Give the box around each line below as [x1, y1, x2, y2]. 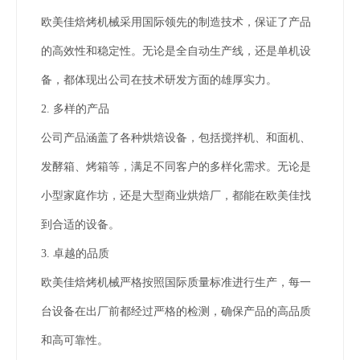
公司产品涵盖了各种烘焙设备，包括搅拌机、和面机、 [41, 132, 311, 144]
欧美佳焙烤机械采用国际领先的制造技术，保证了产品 [41, 16, 311, 28]
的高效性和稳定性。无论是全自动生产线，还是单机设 [41, 45, 311, 57]
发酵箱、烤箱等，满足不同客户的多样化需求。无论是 [41, 161, 311, 173]
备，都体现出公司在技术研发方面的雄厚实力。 [41, 74, 290, 86]
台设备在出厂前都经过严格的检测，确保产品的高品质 [41, 305, 311, 317]
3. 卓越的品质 [41, 247, 122, 260]
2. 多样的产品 [41, 103, 122, 115]
